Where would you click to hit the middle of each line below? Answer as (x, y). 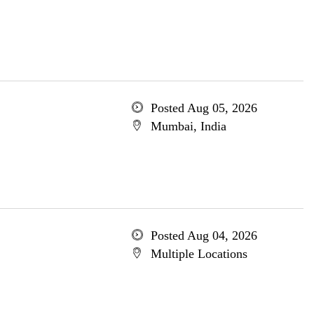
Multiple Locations (199, 254)
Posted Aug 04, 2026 (204, 235)
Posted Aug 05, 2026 (204, 108)
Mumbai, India (188, 126)
